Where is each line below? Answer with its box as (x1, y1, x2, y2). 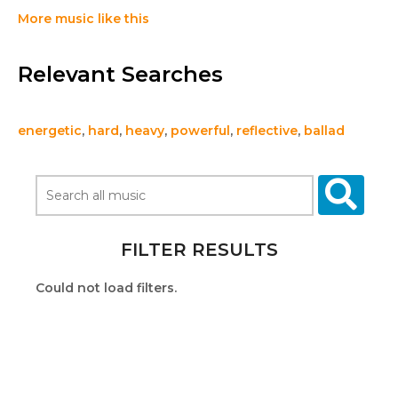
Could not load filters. (36, 280, 177, 296)
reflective (236, 123, 298, 139)
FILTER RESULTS (120, 239, 278, 260)
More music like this (18, 11, 149, 27)
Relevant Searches (18, 61, 223, 87)
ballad (304, 123, 345, 139)
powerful (171, 123, 230, 139)
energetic (18, 123, 82, 139)
